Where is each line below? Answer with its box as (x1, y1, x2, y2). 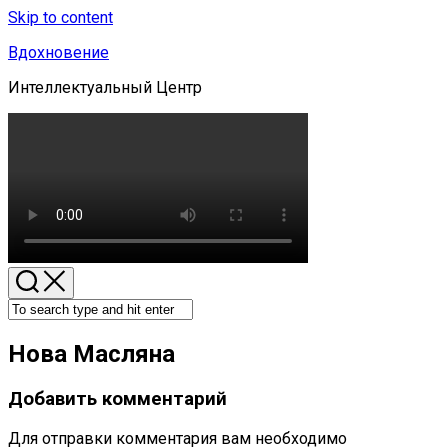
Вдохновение (8, 43, 109, 62)
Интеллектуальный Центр (8, 78, 202, 97)
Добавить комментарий (8, 387, 227, 410)
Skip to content (8, 8, 113, 27)
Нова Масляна (8, 339, 175, 368)
